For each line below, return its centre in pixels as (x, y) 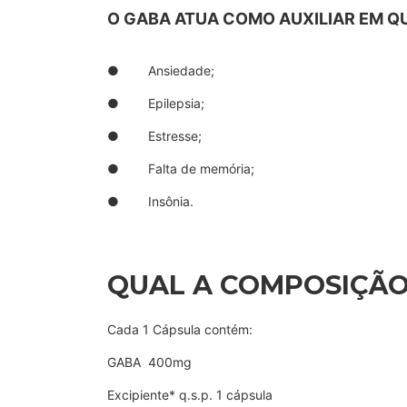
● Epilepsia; (156, 104)
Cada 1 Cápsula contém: (180, 330)
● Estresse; (154, 136)
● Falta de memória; (181, 169)
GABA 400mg (149, 362)
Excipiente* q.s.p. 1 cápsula (190, 395)
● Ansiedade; (161, 71)
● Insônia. (150, 202)
